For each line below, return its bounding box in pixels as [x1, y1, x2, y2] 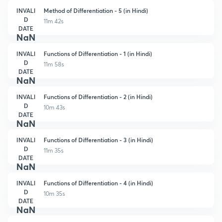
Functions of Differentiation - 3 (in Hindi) [44, 135, 153, 144]
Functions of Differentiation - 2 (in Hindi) [44, 92, 153, 101]
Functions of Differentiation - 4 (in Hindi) [44, 178, 153, 187]
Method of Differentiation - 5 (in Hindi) [44, 6, 148, 14]
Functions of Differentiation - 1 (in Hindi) [44, 49, 152, 57]
